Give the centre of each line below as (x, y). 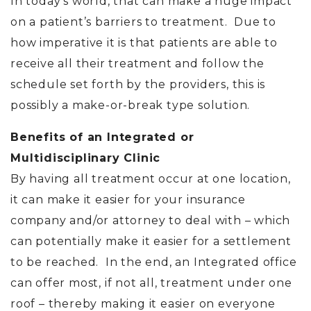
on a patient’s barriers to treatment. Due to (143, 22)
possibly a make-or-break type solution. (134, 105)
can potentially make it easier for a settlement (151, 241)
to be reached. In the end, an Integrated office (154, 262)
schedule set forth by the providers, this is (138, 84)
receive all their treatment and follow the (137, 64)
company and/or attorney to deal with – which (151, 220)
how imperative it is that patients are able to (144, 43)
